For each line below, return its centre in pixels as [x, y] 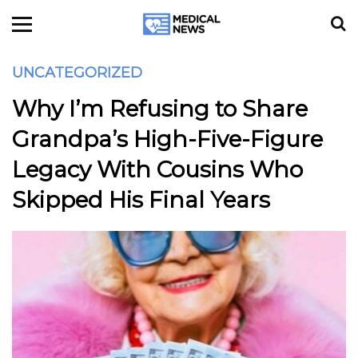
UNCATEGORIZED [77, 73]
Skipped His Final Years [141, 200]
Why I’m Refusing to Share [160, 109]
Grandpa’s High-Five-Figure [167, 139]
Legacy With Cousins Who [157, 169]
